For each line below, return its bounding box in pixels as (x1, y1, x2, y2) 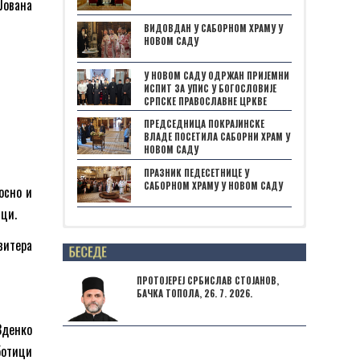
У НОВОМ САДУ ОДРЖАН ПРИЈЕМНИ (144, 68, 289, 82)
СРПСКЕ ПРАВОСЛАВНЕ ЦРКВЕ (144, 94, 267, 108)
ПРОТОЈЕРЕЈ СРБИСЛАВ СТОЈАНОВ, (137, 274, 279, 288)
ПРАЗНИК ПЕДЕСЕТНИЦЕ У (144, 166, 249, 179)
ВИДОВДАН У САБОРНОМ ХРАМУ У (144, 21, 283, 35)
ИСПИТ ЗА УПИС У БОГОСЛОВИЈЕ (144, 81, 276, 95)
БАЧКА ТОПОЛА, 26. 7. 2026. (137, 287, 252, 301)
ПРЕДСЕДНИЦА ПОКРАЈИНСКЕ (144, 117, 264, 131)
